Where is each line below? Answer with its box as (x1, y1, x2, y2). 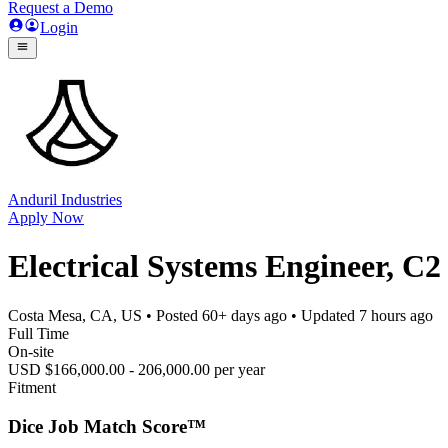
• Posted (142, 306, 202, 324)
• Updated (287, 306, 359, 324)
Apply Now (8, 209, 84, 226)
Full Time (8, 324, 69, 342)
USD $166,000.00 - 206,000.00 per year (8, 360, 265, 378)
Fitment (8, 378, 56, 396)
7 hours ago (359, 306, 433, 324)
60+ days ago (202, 306, 287, 324)
